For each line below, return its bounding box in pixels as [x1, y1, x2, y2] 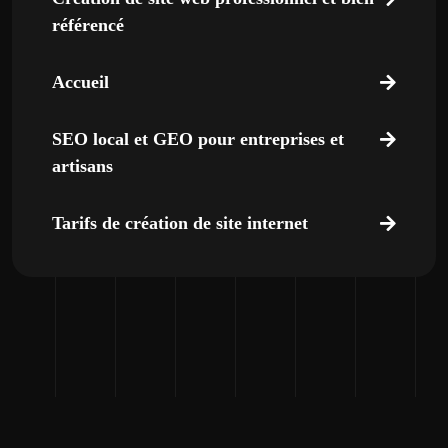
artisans [52, 156, 113, 176]
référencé [52, 15, 124, 35]
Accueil [52, 72, 109, 92]
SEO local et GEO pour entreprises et [52, 129, 344, 149]
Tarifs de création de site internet [52, 213, 308, 233]
